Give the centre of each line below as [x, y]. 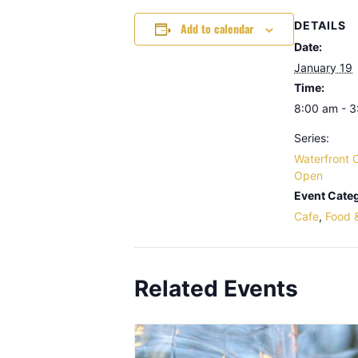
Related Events [216, 288]
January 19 [323, 68]
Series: [312, 138]
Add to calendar [217, 28]
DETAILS [320, 25]
